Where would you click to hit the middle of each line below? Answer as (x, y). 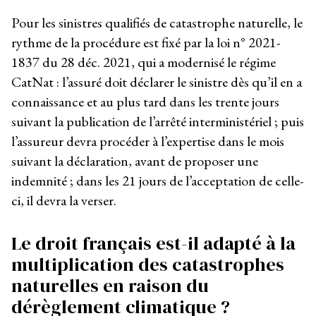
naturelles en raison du (110, 285)
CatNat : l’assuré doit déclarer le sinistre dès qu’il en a (157, 81)
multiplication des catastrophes (148, 264)
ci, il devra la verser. (65, 200)
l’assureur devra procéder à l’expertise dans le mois (148, 141)
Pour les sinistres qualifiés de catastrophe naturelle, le (157, 22)
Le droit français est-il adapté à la (153, 243)
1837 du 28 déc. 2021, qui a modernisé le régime (144, 62)
